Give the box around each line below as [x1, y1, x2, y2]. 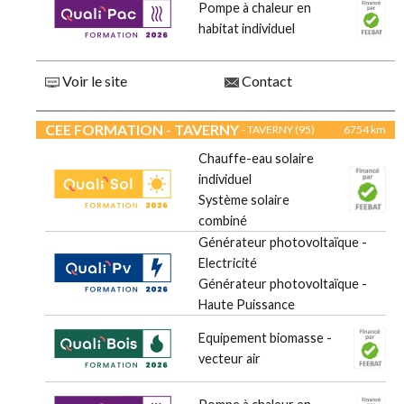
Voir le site [60, 72, 127, 90]
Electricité [198, 255, 257, 271]
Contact [239, 72, 292, 90]
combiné [198, 213, 247, 229]
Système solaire [198, 192, 289, 208]
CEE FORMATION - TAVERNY [45, 121, 239, 139]
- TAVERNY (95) [242, 123, 315, 137]
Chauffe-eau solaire [198, 151, 314, 167]
